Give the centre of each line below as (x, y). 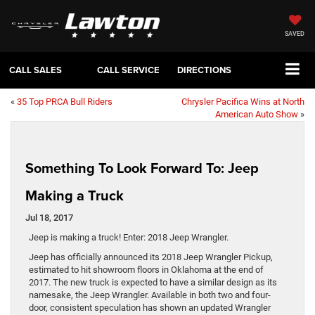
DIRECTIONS (204, 70)
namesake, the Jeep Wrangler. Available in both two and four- (150, 295)
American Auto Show (257, 115)
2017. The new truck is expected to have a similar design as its (153, 283)
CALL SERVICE (128, 70)
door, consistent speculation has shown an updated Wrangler (150, 308)
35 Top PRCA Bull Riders (65, 102)
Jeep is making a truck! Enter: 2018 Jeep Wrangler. (129, 238)
